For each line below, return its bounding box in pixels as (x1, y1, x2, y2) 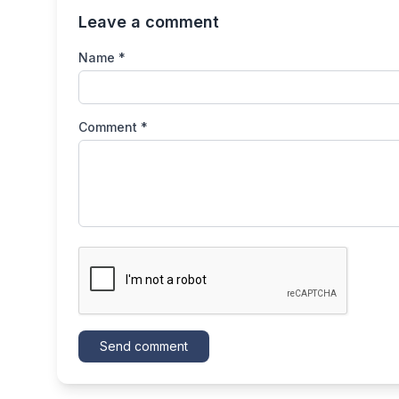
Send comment (100, 338, 188, 354)
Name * (78, 50, 126, 66)
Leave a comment (78, 12, 219, 32)
